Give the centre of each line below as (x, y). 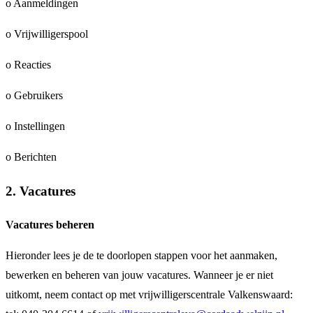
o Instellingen (35, 126)
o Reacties (28, 65)
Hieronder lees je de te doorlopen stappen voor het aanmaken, (141, 256)
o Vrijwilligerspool (47, 34)
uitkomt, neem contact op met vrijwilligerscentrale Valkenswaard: (149, 295)
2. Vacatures (41, 191)
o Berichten (31, 157)
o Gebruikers (34, 95)
